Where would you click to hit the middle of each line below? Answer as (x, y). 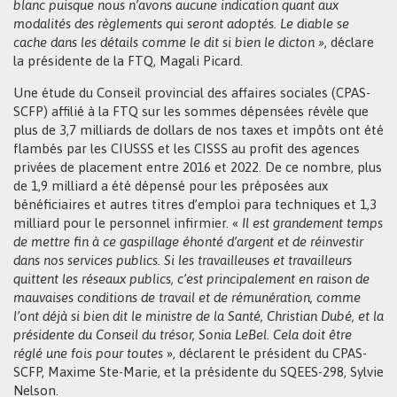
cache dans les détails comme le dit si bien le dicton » (169, 42)
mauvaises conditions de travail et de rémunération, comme (187, 297)
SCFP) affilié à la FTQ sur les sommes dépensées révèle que (191, 111)
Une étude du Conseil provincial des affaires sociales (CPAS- (192, 93)
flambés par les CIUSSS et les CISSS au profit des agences (187, 148)
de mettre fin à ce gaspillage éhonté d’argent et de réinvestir (188, 241)
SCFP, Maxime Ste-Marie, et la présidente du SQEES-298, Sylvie (198, 372)
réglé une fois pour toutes (88, 353)
